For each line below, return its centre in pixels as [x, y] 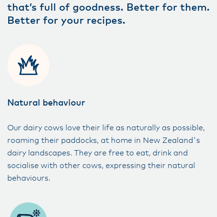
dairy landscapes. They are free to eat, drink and [98, 153]
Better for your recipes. [68, 21]
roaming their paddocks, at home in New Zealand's [104, 140]
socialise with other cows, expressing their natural [101, 166]
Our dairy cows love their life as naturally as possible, [106, 128]
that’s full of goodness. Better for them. [108, 8]
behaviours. [30, 178]
